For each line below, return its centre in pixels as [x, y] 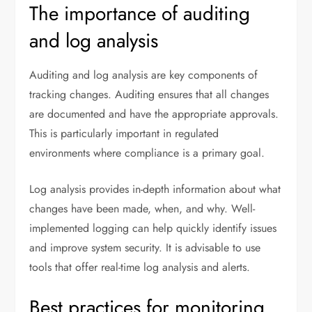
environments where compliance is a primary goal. [147, 153]
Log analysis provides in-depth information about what [155, 189]
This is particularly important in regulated [124, 133]
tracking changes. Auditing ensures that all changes [149, 94]
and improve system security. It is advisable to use [145, 247]
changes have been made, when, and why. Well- [142, 208]
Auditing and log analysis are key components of [144, 75]
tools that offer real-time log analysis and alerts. [140, 267]
